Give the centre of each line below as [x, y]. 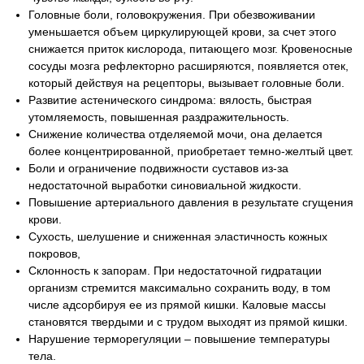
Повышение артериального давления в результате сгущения [191, 202]
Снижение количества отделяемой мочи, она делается [175, 134]
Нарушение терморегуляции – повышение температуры [179, 339]
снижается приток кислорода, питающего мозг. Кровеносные [191, 49]
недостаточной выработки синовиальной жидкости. [165, 185]
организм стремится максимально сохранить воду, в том [180, 288]
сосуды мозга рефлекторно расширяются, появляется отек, [188, 66]
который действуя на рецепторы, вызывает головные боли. [186, 83]
